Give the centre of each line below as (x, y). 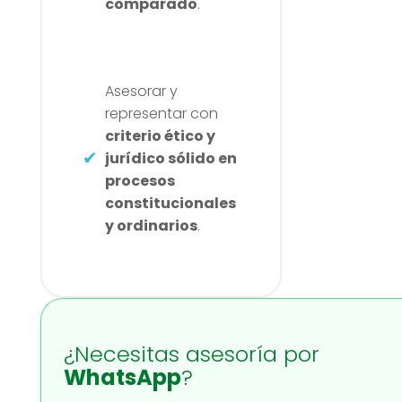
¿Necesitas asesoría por (191, 354)
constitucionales (170, 203)
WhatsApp (122, 377)
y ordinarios (151, 225)
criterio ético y (160, 135)
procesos (140, 180)
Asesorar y (141, 91)
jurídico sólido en (170, 158)
